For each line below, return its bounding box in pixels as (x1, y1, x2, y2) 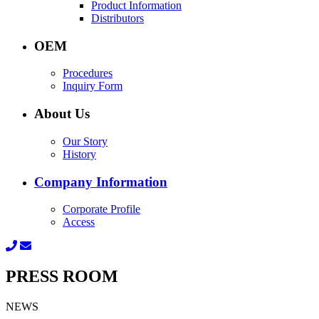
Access (63, 216, 95, 229)
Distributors (91, 11, 144, 24)
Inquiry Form (63, 80, 122, 93)
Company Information (34, 174, 167, 189)
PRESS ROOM (6, 267, 118, 286)
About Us (34, 106, 90, 122)
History (63, 147, 96, 160)
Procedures (63, 67, 113, 80)
